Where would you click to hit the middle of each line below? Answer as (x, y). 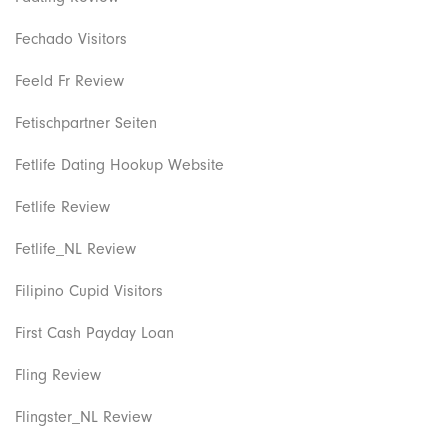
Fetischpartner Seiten (86, 122)
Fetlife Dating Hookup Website (119, 164)
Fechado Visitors (71, 38)
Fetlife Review (62, 206)
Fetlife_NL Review (75, 248)
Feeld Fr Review (69, 80)
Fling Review (58, 374)
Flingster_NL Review (83, 416)
